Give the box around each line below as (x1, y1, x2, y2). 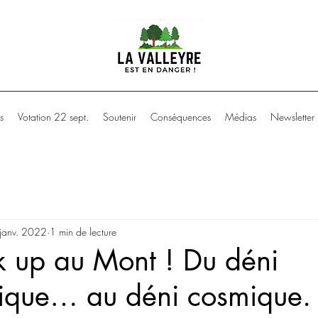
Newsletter (270, 110, 314, 124)
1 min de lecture (50, 224, 116, 238)
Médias (224, 110, 256, 124)
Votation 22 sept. (17, 110, 89, 124)
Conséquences (150, 110, 211, 124)
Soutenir (102, 110, 136, 124)
